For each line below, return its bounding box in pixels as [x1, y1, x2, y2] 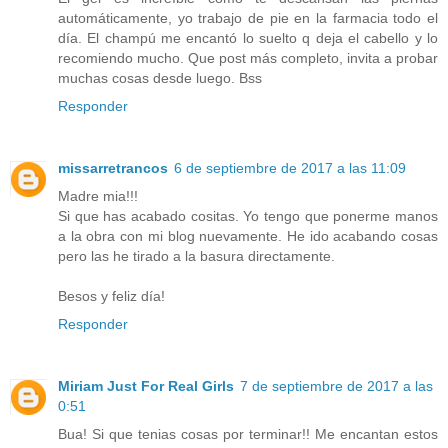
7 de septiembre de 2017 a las [240, 377, 433, 394]
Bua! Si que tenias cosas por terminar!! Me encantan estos [58, 425, 438, 442]
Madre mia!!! [58, 187, 138, 204]
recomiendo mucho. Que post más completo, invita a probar [58, 49, 438, 66]
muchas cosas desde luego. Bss [58, 69, 262, 86]
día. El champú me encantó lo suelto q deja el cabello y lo [58, 29, 438, 46]
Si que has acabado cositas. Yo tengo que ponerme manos [58, 207, 438, 224]
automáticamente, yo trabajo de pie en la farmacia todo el [58, 9, 438, 26]
